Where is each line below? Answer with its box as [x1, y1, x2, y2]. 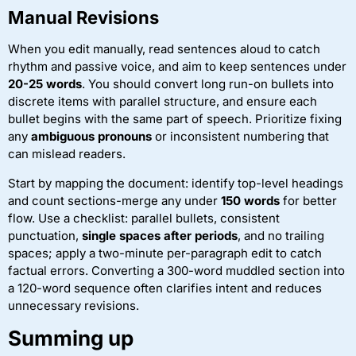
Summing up [8, 326, 133, 351]
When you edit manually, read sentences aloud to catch [8, 41, 320, 57]
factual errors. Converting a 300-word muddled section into [8, 262, 345, 278]
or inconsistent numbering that [152, 129, 329, 145]
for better [280, 192, 337, 208]
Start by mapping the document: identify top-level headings [8, 175, 343, 191]
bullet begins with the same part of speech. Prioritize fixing [8, 111, 342, 127]
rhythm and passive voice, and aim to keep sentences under [8, 59, 346, 75]
